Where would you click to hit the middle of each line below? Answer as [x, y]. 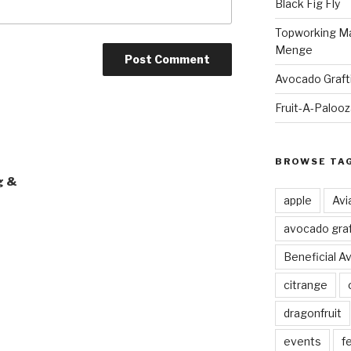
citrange [305, 285]
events [302, 342]
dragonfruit [312, 313]
